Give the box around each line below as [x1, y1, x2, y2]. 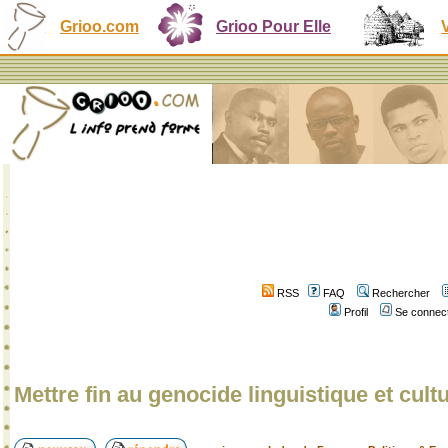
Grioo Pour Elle [216, 18, 331, 35]
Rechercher [372, 287, 430, 299]
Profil [344, 306, 368, 318]
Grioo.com [60, 18, 139, 35]
